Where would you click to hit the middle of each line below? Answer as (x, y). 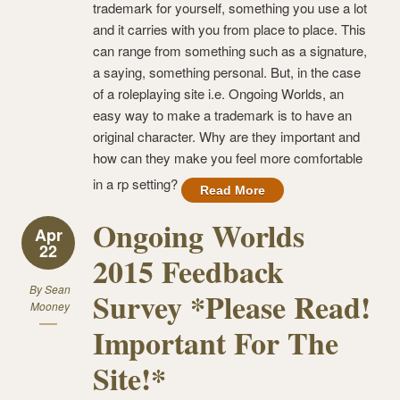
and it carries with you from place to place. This (229, 29)
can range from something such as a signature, (230, 50)
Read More (233, 190)
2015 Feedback (188, 271)
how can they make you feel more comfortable (228, 157)
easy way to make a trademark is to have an (222, 114)
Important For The (216, 342)
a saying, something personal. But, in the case (227, 71)
